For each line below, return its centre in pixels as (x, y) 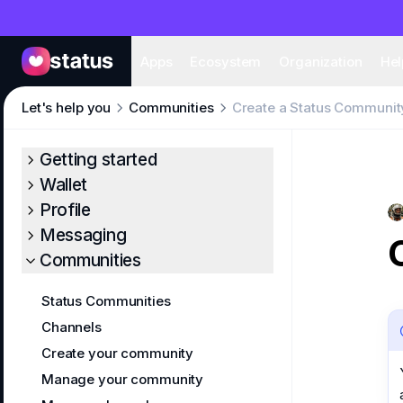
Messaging (83, 235)
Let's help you (67, 107)
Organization (321, 62)
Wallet (64, 185)
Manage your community (123, 379)
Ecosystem (226, 62)
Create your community (118, 353)
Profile (65, 210)
